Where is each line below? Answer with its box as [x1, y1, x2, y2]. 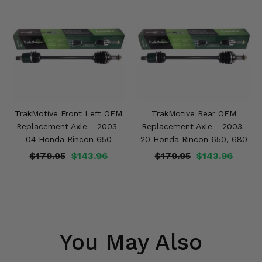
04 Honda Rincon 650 [25, 134, 112, 144]
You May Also [60, 228, 202, 255]
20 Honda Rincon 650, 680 [140, 134, 247, 144]
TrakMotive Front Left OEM [15, 108, 122, 118]
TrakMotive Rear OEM [151, 108, 236, 118]
